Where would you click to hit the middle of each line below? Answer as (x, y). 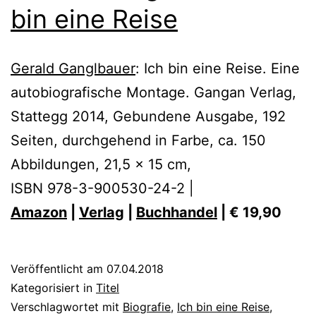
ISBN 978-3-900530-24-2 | (102, 188)
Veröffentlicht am (59, 268)
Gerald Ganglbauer (73, 68)
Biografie (147, 306)
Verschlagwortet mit (67, 306)
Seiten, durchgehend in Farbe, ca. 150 (138, 140)
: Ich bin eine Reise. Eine (218, 68)
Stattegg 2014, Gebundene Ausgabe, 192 (148, 116)
